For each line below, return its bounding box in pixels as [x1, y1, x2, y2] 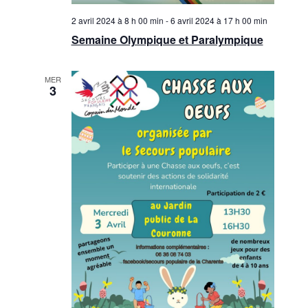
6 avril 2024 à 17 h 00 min [170, 14, 267, 27]
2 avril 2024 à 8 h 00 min [71, 14, 164, 27]
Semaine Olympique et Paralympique [71, 32, 263, 48]
